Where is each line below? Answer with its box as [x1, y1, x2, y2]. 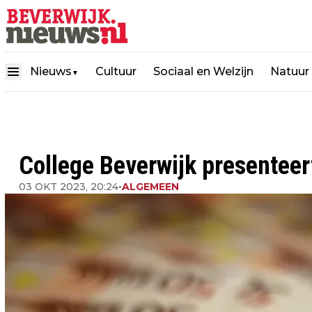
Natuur [270, 64, 309, 78]
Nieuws [30, 64, 72, 78]
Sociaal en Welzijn [153, 64, 253, 78]
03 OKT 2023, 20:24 [19, 180, 118, 193]
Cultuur [95, 64, 136, 78]
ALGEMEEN [122, 180, 179, 193]
